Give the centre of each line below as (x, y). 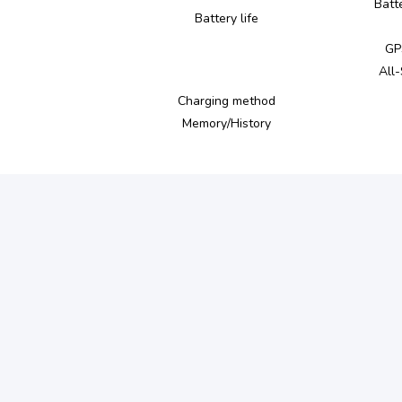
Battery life (226, 18)
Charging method (226, 101)
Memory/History (226, 123)
